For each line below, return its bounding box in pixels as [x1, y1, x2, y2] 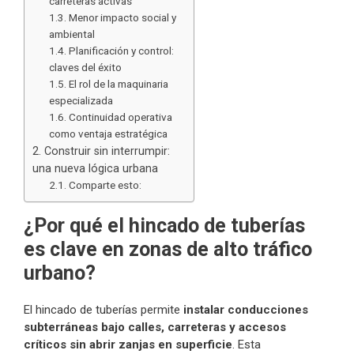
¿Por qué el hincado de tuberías [24, 214, 305, 238]
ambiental [49, 28, 96, 41]
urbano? [24, 262, 96, 285]
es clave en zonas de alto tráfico [24, 238, 312, 262]
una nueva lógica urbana [32, 162, 158, 175]
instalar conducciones [183, 303, 308, 318]
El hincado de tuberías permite [24, 303, 183, 318]
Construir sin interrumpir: [44, 145, 170, 158]
